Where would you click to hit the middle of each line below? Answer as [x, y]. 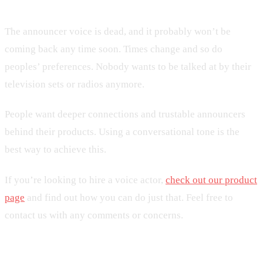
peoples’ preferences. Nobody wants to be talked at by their [128, 66]
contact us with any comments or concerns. [94, 215]
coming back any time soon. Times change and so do [114, 49]
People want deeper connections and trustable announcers [125, 114]
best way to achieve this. [55, 150]
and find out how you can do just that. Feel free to [129, 197]
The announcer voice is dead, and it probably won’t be [118, 31]
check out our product [211, 180]
